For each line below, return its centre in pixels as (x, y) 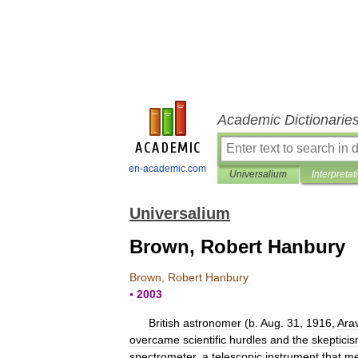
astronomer (212, 323)
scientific (205, 340)
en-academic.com (167, 169)
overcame (155, 340)
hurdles (248, 340)
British (164, 323)
